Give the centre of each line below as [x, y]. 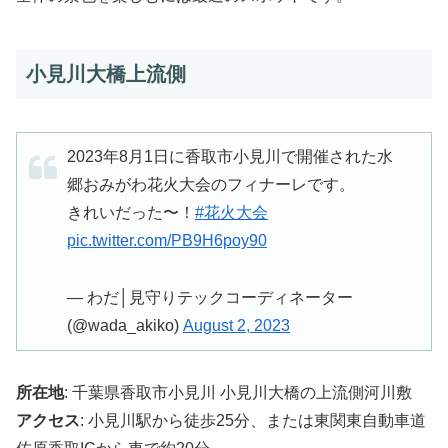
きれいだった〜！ [131, 212]
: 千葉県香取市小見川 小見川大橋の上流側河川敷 [238, 393]
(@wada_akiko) [125, 325]
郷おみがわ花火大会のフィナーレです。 [211, 184]
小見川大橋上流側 [106, 74]
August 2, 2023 [236, 325]
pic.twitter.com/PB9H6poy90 [167, 240]
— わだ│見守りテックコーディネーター [210, 297]
